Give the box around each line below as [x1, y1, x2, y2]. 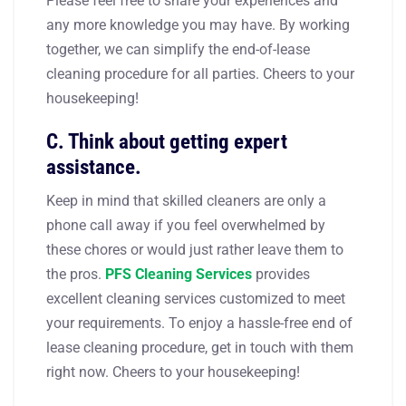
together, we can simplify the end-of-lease [46, 40, 310, 58]
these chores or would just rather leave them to [46, 240, 343, 258]
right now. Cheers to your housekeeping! [46, 362, 300, 381]
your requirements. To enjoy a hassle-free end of [46, 314, 353, 332]
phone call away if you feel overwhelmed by [46, 216, 325, 234]
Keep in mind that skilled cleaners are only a [46, 191, 326, 209]
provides [252, 265, 310, 283]
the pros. [46, 265, 105, 283]
